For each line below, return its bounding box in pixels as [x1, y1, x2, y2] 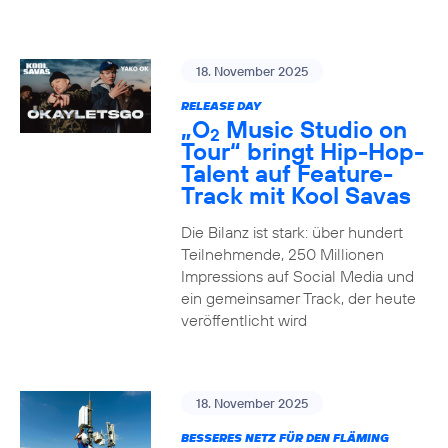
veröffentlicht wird [180, 310, 307, 330]
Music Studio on [219, 114, 407, 144]
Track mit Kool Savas [180, 180, 411, 210]
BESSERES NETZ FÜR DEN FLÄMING [180, 430, 389, 445]
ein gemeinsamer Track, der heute [180, 288, 416, 308]
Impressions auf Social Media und [180, 266, 414, 286]
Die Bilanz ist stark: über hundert [180, 222, 403, 242]
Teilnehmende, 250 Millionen [180, 244, 384, 264]
